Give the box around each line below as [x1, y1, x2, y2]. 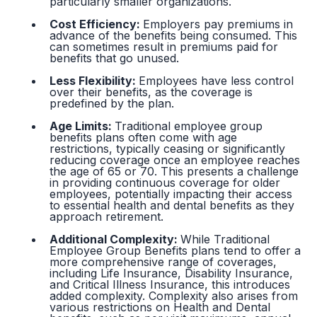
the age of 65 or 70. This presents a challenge [50, 164, 299, 179]
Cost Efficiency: [50, 17, 144, 32]
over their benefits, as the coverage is [50, 85, 253, 100]
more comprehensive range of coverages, [50, 255, 277, 270]
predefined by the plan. [50, 96, 175, 111]
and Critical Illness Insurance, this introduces [50, 277, 291, 292]
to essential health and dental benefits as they [50, 198, 295, 213]
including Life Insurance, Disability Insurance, [50, 266, 294, 281]
